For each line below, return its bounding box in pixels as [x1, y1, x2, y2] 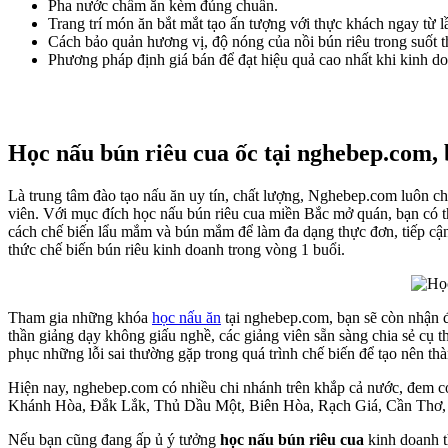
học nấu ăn [152, 309, 221, 327]
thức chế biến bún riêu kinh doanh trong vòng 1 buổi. [8, 241, 345, 259]
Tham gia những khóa [8, 309, 152, 327]
